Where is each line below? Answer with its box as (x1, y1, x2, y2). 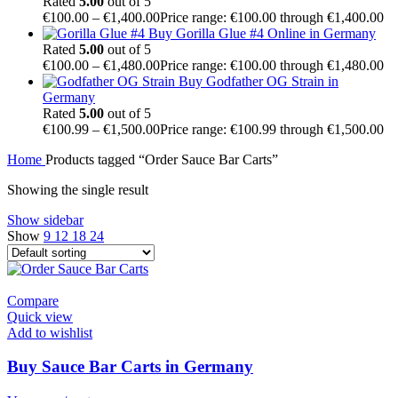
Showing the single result (7, 181, 148, 197)
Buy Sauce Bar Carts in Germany (7, 357, 253, 377)
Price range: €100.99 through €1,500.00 (160, 121, 384, 137)
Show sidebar (7, 211, 84, 227)
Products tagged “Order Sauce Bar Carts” (45, 151, 278, 167)
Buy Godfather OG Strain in (179, 73, 338, 89)
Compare (7, 292, 59, 308)
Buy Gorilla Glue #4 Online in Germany (148, 25, 376, 41)
